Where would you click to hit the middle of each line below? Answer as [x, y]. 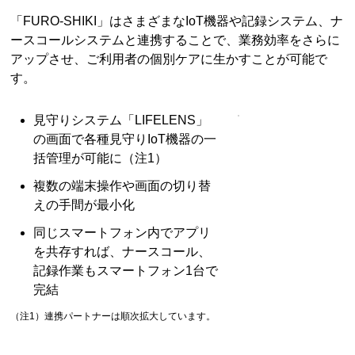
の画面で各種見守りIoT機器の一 [125, 139]
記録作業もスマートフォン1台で [126, 271]
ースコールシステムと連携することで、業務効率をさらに [176, 40]
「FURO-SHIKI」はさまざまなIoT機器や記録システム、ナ [177, 21]
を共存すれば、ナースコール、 [122, 252]
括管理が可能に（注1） [101, 158]
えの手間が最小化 [84, 205]
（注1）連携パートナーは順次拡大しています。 [113, 317]
